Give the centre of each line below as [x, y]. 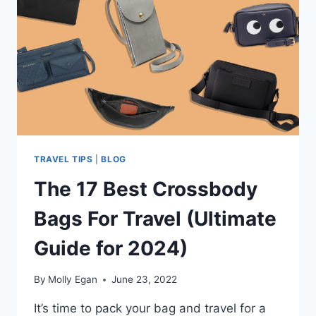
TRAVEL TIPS [63, 159]
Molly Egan [73, 280]
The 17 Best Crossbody [146, 189]
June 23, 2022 [145, 280]
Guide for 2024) [111, 248]
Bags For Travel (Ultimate [155, 218]
